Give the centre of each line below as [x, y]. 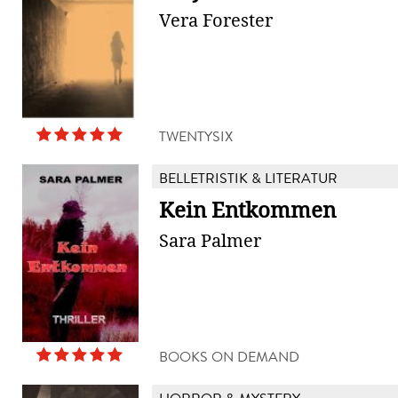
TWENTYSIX [196, 136]
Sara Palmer [210, 241]
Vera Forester [216, 20]
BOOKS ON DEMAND [229, 357]
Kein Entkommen [247, 211]
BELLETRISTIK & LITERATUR [248, 178]
